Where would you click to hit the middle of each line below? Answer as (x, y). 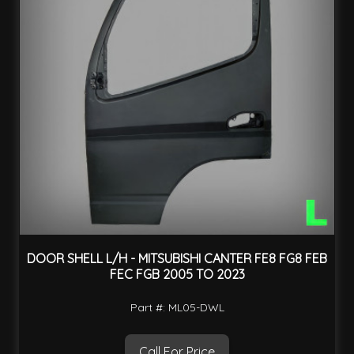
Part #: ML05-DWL (177, 308)
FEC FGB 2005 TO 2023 (177, 275)
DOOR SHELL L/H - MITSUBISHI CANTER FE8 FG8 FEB (177, 259)
